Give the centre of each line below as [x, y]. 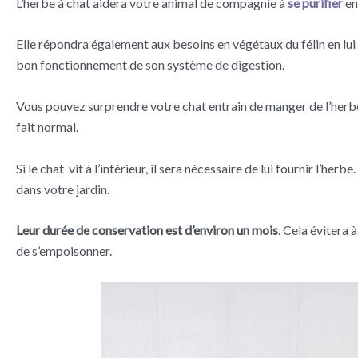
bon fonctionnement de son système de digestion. [150, 65]
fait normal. [47, 126]
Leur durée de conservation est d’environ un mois [147, 230]
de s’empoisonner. [64, 251]
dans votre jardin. [63, 189]
